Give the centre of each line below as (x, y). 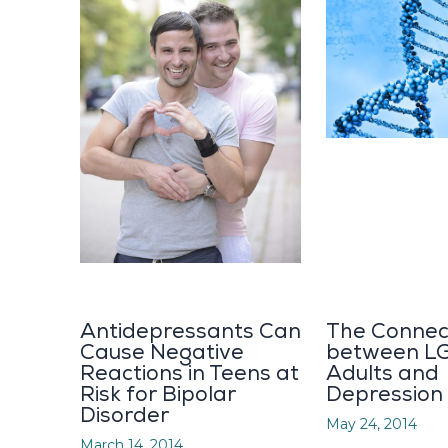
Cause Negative (162, 352)
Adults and (382, 373)
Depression (384, 394)
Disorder (124, 415)
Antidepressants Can (190, 331)
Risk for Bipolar (158, 394)
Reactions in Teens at (189, 373)
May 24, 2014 (371, 423)
